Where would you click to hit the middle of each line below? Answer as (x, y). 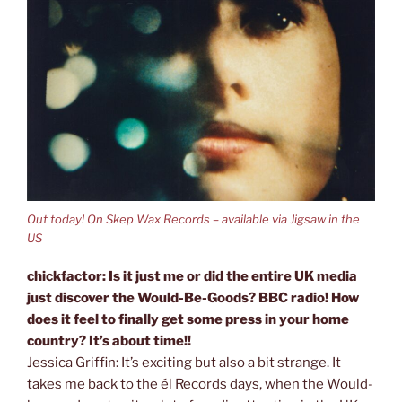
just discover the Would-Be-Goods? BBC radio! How (193, 297)
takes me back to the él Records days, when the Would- (200, 384)
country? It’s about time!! (109, 341)
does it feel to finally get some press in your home (188, 319)
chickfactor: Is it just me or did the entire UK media (192, 276)
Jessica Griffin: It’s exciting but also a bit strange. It (184, 362)
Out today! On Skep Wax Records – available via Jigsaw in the (193, 219)
